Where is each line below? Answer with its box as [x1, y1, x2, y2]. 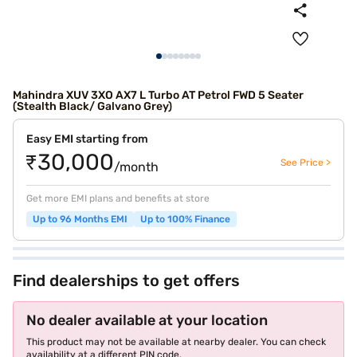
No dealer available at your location [26, 312, 268, 329]
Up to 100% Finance [140, 214, 230, 225]
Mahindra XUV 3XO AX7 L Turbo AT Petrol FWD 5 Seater [13, 88, 304, 102]
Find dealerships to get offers [13, 271, 240, 290]
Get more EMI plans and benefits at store [26, 193, 210, 204]
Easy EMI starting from [26, 132, 148, 146]
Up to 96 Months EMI [33, 214, 127, 225]
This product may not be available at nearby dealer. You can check [26, 336, 326, 347]
